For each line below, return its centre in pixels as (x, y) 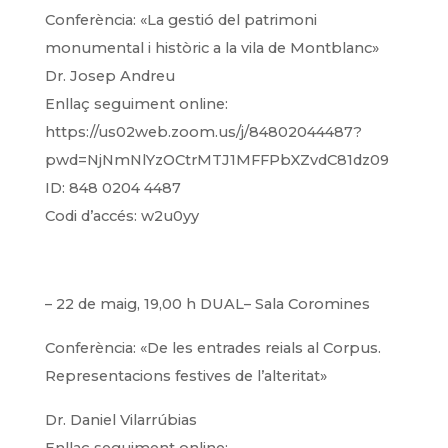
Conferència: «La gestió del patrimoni (180, 20)
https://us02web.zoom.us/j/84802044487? (203, 132)
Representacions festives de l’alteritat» (185, 376)
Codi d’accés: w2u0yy (121, 216)
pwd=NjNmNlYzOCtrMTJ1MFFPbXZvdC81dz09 (216, 160)
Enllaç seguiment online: (136, 104)
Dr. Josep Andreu (109, 76)
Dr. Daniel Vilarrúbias (120, 420)
